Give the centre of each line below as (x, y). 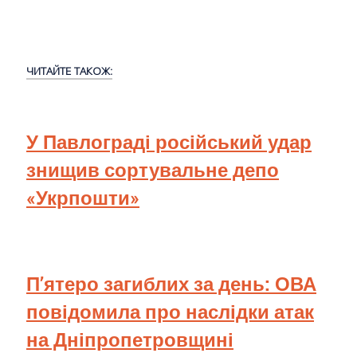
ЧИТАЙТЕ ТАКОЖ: (69, 70)
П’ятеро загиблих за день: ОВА (171, 284)
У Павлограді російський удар (169, 142)
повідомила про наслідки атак (170, 312)
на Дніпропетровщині (130, 340)
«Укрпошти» (83, 198)
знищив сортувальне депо (153, 170)
